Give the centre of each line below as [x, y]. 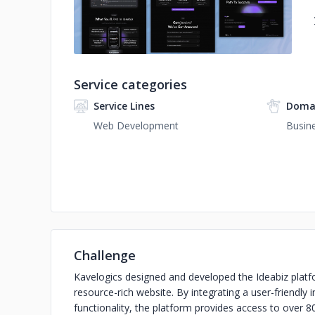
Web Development [136, 126]
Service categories [130, 84]
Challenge [105, 255]
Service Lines [124, 106]
